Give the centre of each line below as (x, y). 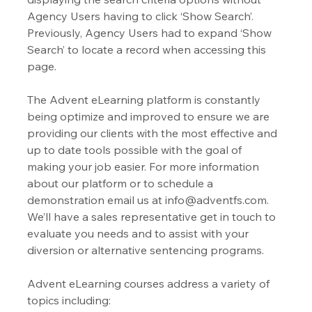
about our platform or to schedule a (122, 184)
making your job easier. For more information (145, 167)
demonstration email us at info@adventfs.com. (150, 200)
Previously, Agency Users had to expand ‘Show (151, 33)
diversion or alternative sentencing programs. (147, 250)
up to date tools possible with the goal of (136, 150)
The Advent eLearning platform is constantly (146, 100)
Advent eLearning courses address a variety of (150, 284)
